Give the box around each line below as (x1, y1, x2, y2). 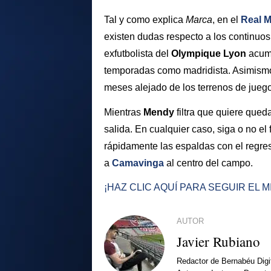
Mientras (104, 106, 143, 117)
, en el (212, 14, 241, 25)
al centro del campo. (166, 157, 253, 168)
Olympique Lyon (171, 48, 249, 59)
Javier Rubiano (177, 232, 260, 251)
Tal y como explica (104, 14, 186, 25)
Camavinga (112, 157, 164, 168)
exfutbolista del (104, 48, 171, 59)
